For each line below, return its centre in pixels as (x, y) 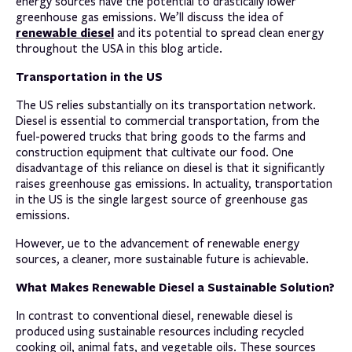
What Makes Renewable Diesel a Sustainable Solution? (175, 287)
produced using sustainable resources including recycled (160, 331)
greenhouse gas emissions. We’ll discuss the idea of (150, 17)
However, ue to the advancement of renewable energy (158, 243)
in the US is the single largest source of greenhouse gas (162, 199)
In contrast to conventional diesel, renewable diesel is (154, 315)
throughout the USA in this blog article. (119, 48)
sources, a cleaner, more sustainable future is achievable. (162, 259)
